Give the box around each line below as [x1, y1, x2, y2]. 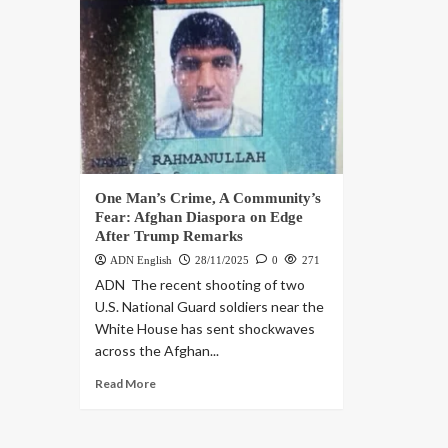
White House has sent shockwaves [94, 320, 315, 338]
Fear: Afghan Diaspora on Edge [94, 209, 303, 226]
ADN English [109, 254, 172, 267]
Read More [94, 376, 156, 392]
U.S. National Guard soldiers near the [94, 298, 324, 316]
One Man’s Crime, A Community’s [94, 190, 321, 207]
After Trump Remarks [94, 228, 243, 245]
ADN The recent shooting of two [94, 276, 305, 294]
